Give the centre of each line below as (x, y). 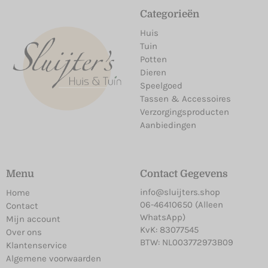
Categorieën (170, 14)
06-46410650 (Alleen (182, 204)
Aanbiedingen (168, 125)
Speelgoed (161, 85)
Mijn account (33, 219)
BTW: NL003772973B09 (187, 242)
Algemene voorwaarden (54, 258)
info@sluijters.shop (180, 192)
